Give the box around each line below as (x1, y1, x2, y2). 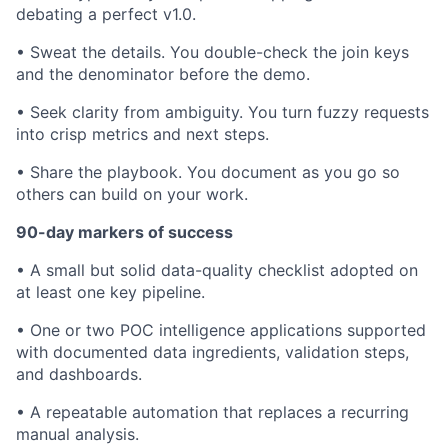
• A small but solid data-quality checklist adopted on (16, 260, 418, 281)
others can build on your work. (16, 184, 248, 205)
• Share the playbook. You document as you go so (16, 162, 400, 183)
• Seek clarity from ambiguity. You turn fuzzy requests (16, 102, 429, 123)
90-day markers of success (16, 222, 233, 243)
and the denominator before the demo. (16, 64, 310, 85)
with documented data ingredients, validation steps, (16, 342, 409, 363)
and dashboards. (16, 364, 142, 385)
